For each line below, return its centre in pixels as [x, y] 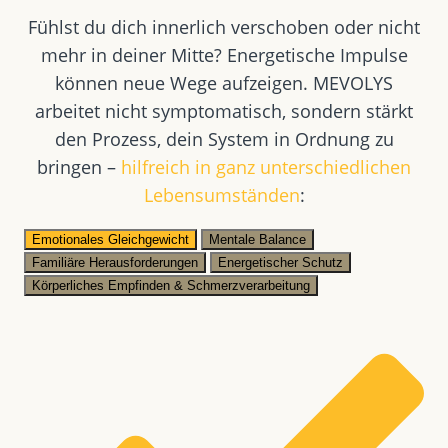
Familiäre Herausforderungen [115, 262]
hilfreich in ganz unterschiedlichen [266, 166]
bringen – [79, 166]
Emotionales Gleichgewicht [110, 239]
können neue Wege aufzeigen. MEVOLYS [224, 82]
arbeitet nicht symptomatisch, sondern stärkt [224, 110]
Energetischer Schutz [280, 262]
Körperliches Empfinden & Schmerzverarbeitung [171, 285]
